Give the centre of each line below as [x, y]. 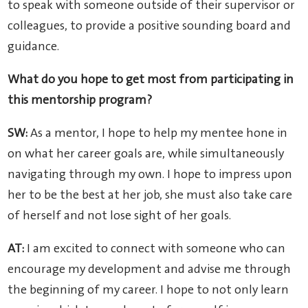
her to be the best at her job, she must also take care [150, 196]
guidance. [34, 47]
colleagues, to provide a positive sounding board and [150, 26]
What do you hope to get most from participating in [151, 80]
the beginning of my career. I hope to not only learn [148, 290]
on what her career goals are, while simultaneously [146, 154]
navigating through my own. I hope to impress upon [150, 175]
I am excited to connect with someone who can [155, 249]
